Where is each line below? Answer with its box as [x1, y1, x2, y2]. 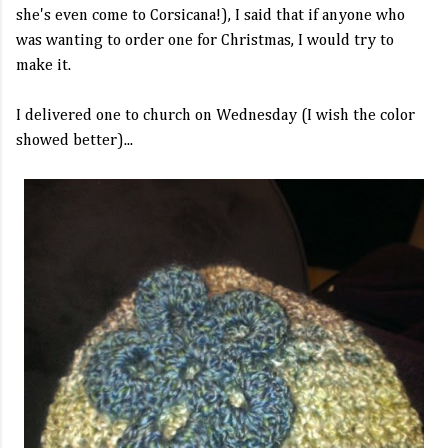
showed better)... [16, 133, 133, 149]
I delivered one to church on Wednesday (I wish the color [16, 108, 415, 124]
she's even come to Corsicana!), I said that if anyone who [16, 8, 405, 24]
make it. [16, 58, 71, 74]
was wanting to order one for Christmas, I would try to [16, 33, 394, 49]
